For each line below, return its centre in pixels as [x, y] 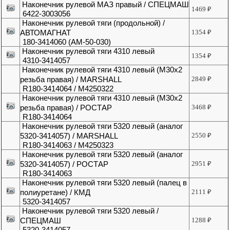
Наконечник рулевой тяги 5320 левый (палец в [105, 183]
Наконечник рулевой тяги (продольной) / [94, 23]
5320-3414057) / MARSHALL [69, 136]
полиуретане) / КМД [55, 193]
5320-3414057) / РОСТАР [64, 164]
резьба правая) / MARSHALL [71, 80]
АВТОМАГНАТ [46, 33]
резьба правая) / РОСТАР [66, 108]
